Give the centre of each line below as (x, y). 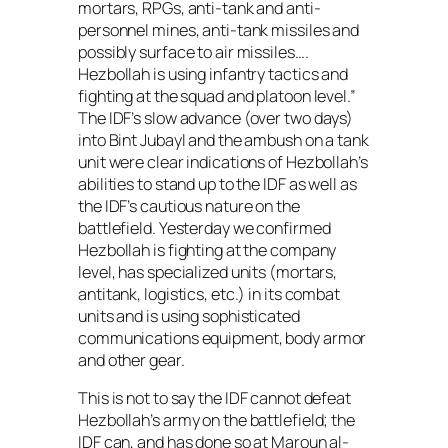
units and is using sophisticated (189, 316)
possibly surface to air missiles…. (193, 52)
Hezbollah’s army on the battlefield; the (216, 420)
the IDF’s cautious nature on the (189, 206)
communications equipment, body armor (222, 338)
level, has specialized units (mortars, (208, 272)
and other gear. (131, 360)
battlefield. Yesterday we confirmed (204, 228)
